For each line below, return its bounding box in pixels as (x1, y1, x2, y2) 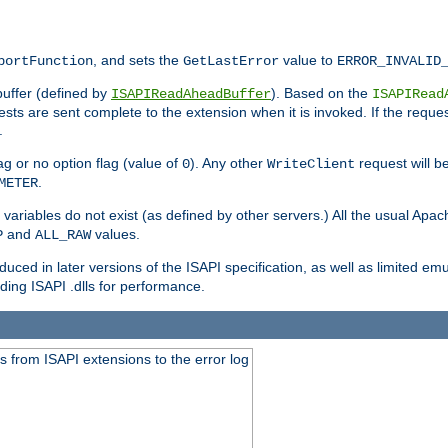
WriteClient (267, 155, 355, 172)
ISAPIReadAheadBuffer (111, 85, 271, 102)
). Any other (190, 154, 267, 171)
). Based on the (271, 84, 372, 101)
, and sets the (93, 51, 183, 68)
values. (91, 225, 140, 242)
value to (279, 51, 337, 68)
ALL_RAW (35, 226, 91, 243)
